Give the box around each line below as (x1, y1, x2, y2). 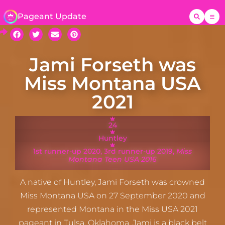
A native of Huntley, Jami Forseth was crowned (20, 177, 205, 187)
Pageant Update (18, 11, 86, 21)
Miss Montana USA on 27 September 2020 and (20, 191, 205, 201)
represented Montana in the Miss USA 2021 (27, 204, 198, 214)
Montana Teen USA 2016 (68, 155, 157, 164)
